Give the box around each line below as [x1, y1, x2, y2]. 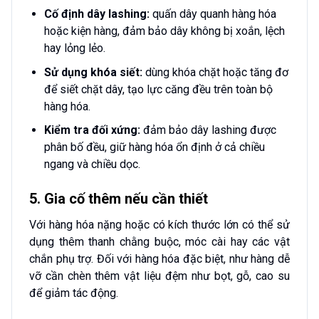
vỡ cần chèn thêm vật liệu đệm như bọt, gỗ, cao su [29, 269, 290, 283]
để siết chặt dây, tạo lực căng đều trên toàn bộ [43, 82, 273, 96]
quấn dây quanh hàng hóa [149, 7, 276, 21]
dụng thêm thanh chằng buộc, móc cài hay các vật [29, 235, 290, 249]
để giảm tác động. [29, 286, 118, 300]
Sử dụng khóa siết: [43, 65, 142, 79]
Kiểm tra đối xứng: [43, 123, 140, 137]
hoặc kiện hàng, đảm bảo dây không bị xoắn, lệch [43, 24, 285, 38]
